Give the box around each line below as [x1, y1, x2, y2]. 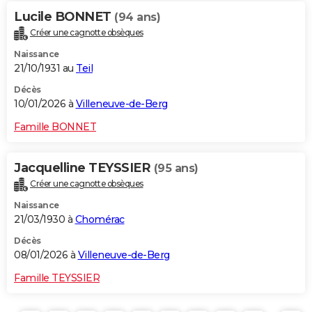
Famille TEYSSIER [14, 271, 100, 284]
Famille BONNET [14, 120, 96, 133]
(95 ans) [153, 161, 198, 175]
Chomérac [75, 212, 125, 226]
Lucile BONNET [14, 8, 114, 24]
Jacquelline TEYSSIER [14, 159, 154, 175]
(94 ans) [114, 10, 160, 24]
